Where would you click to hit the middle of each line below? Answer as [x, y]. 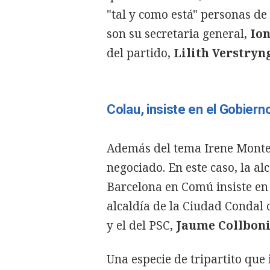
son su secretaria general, [178, 34]
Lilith [191, 53]
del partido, [140, 53]
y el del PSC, [141, 225]
